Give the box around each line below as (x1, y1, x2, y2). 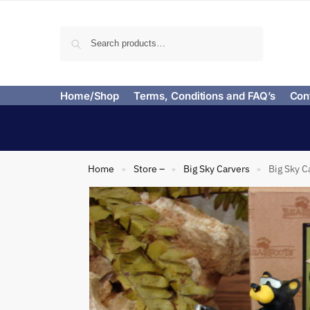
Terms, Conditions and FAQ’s (133, 89, 275, 102)
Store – (133, 163, 165, 175)
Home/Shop (60, 89, 120, 102)
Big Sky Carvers (183, 163, 250, 175)
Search (230, 27, 259, 38)
